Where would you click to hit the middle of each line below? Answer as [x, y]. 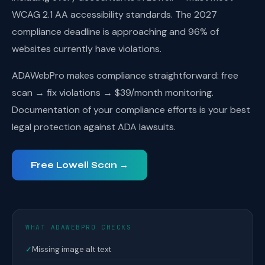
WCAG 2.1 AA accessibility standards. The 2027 [114, 14]
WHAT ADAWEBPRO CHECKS [79, 227]
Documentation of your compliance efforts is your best [131, 110]
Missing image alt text [72, 249]
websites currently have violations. [87, 49]
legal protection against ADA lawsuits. [94, 127]
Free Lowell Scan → [80, 165]
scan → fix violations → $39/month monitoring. [113, 93]
